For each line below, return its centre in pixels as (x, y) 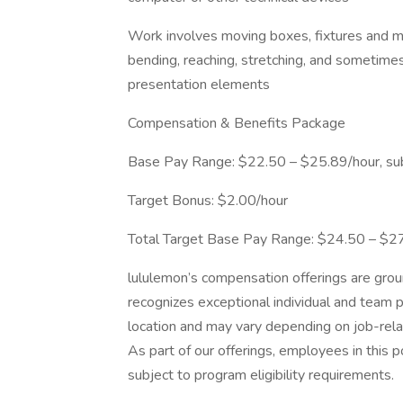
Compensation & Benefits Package (237, 123)
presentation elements (199, 85)
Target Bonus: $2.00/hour (208, 201)
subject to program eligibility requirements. (261, 375)
